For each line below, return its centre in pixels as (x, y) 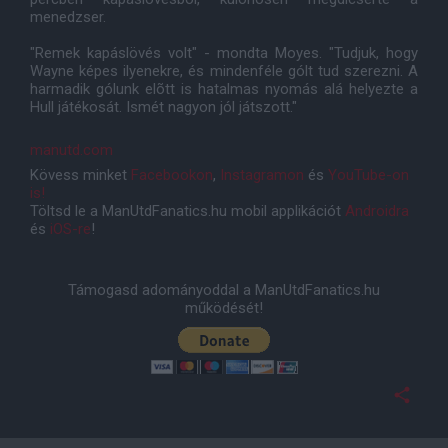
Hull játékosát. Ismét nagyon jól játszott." (163, 107)
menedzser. (68, 17)
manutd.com (71, 150)
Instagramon (262, 175)
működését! (224, 308)
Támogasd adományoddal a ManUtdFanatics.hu (224, 290)
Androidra (377, 211)
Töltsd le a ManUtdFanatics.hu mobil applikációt (187, 211)
